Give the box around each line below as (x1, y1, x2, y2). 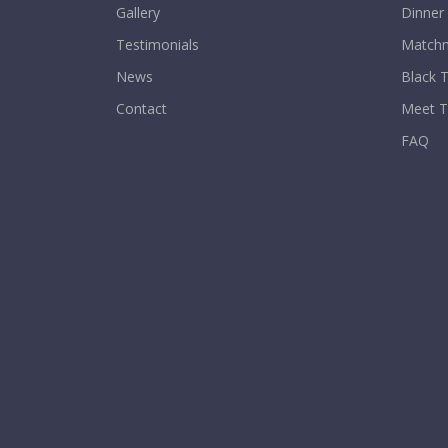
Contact (116, 98, 167, 118)
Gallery (116, 2, 160, 22)
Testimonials (116, 34, 199, 54)
